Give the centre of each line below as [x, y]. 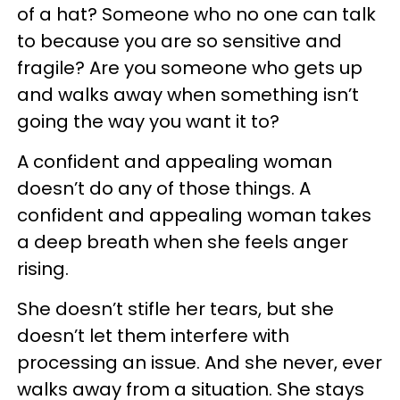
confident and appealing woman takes [194, 215]
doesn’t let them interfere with [153, 335]
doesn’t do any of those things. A [164, 188]
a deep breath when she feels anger [183, 242]
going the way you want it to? [148, 121]
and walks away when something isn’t [188, 94]
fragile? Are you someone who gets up [190, 67]
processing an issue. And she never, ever [200, 362]
